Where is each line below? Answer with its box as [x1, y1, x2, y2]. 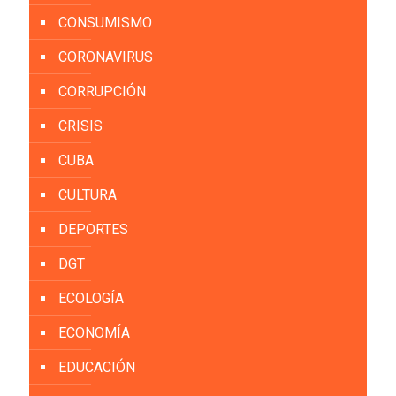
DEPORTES [58, 221, 128, 239]
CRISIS [58, 118, 103, 135]
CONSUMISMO [58, 14, 152, 32]
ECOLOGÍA [58, 290, 124, 308]
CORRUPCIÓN [58, 83, 146, 101]
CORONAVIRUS [58, 49, 153, 66]
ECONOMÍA [58, 324, 130, 342]
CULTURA [58, 187, 117, 204]
